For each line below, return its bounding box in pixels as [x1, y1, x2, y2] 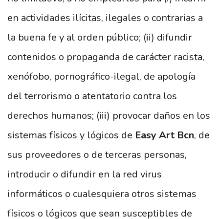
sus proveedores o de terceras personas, [7, 148, 187, 161]
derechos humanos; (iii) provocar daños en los [7, 109, 210, 122]
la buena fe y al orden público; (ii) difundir [7, 31, 192, 44]
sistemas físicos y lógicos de [7, 129, 135, 142]
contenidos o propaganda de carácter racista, [7, 50, 204, 64]
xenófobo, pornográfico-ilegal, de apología [7, 70, 196, 83]
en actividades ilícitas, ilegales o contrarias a [7, 11, 203, 24]
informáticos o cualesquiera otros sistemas [7, 187, 197, 200]
